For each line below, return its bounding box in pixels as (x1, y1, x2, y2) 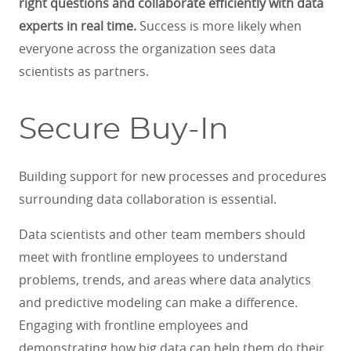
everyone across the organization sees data (19, 40, 276, 58)
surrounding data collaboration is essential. (19, 190, 277, 208)
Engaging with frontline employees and (19, 316, 248, 334)
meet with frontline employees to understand (19, 248, 288, 266)
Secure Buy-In (19, 114, 229, 145)
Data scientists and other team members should (19, 225, 306, 243)
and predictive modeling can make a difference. (19, 293, 298, 311)
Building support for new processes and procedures (19, 167, 327, 185)
